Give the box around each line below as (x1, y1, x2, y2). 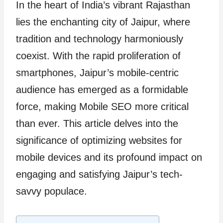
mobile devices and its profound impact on (16, 152, 202, 163)
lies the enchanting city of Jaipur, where (16, 16, 190, 27)
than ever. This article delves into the (16, 118, 178, 129)
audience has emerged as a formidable (16, 84, 188, 95)
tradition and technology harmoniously (16, 33, 183, 44)
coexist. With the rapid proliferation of (16, 50, 181, 61)
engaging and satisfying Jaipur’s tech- (16, 169, 183, 180)
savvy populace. (16, 186, 87, 197)
